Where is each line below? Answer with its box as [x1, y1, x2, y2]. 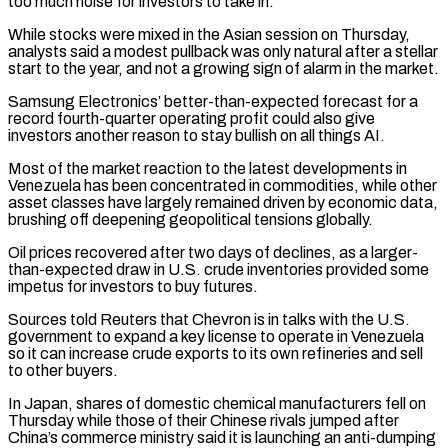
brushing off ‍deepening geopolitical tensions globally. [8, 210, 373, 228]
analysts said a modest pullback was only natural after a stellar [8, 42, 438, 60]
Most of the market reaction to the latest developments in [8, 159, 407, 177]
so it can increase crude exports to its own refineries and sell [8, 344, 423, 362]
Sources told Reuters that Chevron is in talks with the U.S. [8, 310, 410, 328]
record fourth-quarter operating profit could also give [8, 109, 375, 127]
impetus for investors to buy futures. [8, 277, 258, 295]
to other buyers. [8, 361, 118, 379]
